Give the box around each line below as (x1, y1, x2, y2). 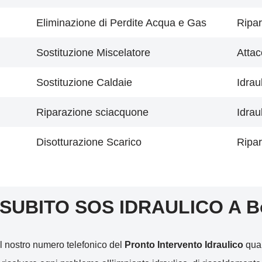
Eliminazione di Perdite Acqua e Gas (36, 17, 206, 29)
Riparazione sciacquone (36, 106, 149, 118)
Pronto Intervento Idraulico (124, 240, 243, 250)
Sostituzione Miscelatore (36, 47, 150, 58)
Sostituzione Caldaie (36, 77, 132, 88)
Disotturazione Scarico (36, 136, 142, 148)
